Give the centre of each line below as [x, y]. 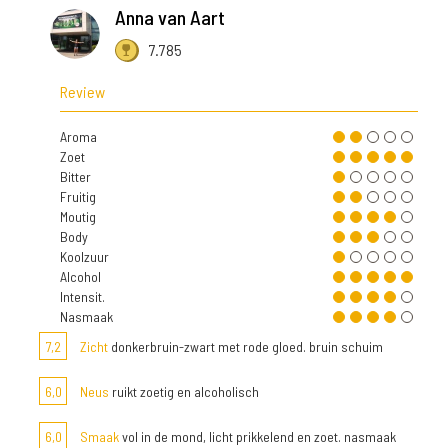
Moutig [78, 217]
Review [82, 92]
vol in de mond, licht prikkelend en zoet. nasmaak [257, 437]
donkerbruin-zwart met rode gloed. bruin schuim [245, 347]
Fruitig [78, 197]
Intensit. [82, 297]
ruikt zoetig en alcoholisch [184, 392]
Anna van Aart [170, 17]
